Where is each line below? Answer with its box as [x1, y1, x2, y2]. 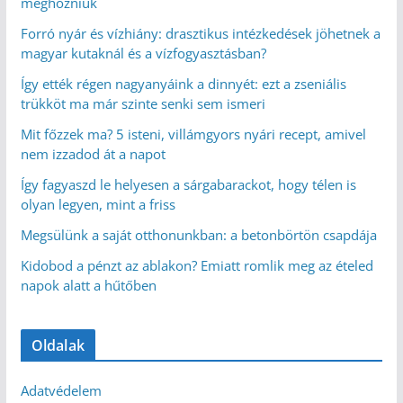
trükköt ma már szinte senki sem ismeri [20, 94, 265, 112]
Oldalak [31, 335, 85, 355]
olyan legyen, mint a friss [20, 194, 175, 213]
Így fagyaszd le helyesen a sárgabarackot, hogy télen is [20, 175, 356, 193]
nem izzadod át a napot [20, 144, 166, 163]
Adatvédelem [20, 381, 102, 399]
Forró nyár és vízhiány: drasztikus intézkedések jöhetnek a [20, 23, 381, 42]
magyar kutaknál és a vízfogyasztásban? [20, 43, 266, 62]
